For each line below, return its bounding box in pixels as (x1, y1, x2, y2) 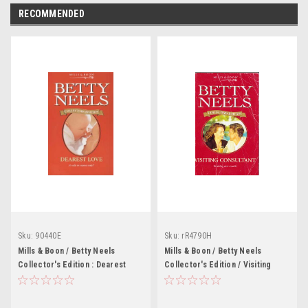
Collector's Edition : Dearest (18, 259, 126, 269)
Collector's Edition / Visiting (164, 259, 272, 269)
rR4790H (181, 230, 212, 241)
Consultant (164, 273, 205, 283)
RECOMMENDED (19, 8, 85, 19)
